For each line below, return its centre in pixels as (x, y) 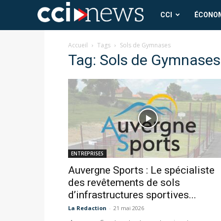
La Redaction (87, 208)
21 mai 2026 (129, 208)
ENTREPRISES (87, 154)
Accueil (78, 45)
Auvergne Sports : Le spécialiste (141, 170)
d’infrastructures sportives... (132, 195)
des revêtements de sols (124, 183)
